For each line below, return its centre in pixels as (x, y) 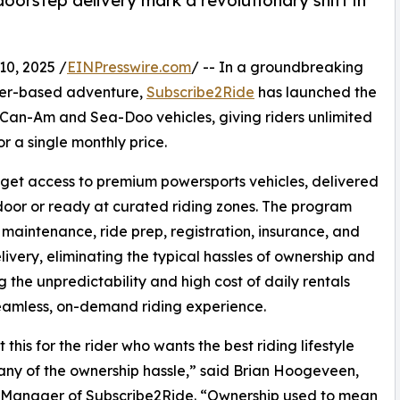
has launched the (316, 92)
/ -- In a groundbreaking (277, 67)
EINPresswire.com (129, 67)
